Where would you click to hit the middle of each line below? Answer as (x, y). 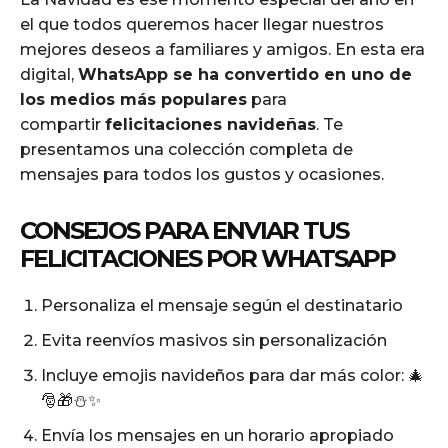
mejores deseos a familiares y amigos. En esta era (222, 49)
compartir (62, 124)
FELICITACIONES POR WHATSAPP (207, 258)
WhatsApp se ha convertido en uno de (245, 74)
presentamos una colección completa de (186, 149)
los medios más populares (133, 99)
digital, (49, 74)
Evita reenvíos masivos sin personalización (214, 340)
